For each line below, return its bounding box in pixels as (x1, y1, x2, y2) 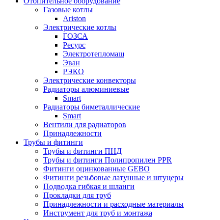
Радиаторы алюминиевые (43, 84, 129, 93)
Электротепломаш (63, 49, 124, 58)
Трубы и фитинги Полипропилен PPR (43, 155, 172, 164)
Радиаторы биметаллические (43, 102, 140, 111)
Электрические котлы (43, 23, 116, 31)
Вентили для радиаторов (43, 120, 126, 129)
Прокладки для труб (43, 191, 111, 199)
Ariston (63, 14, 86, 23)
